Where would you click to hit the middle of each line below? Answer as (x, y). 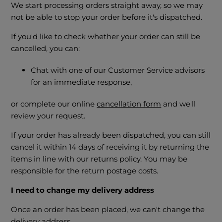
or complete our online (54, 104)
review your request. (48, 116)
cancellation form (129, 104)
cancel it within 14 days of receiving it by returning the (110, 147)
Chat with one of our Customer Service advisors (118, 70)
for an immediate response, (83, 82)
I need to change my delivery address (83, 190)
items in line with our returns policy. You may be (99, 159)
